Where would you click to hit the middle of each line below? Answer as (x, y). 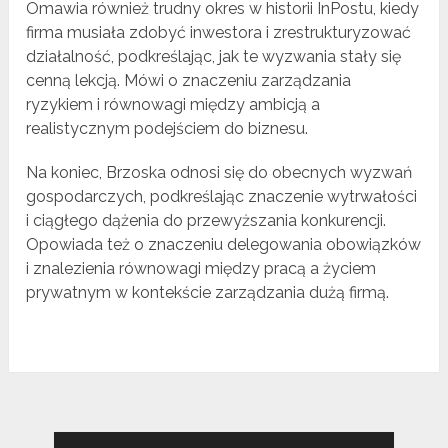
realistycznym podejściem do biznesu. (167, 129)
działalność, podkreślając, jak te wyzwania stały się (214, 57)
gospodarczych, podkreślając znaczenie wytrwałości (222, 197)
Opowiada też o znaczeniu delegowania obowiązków (224, 245)
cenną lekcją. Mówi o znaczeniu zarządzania (189, 81)
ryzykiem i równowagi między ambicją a (173, 105)
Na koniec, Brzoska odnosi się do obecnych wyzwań (219, 173)
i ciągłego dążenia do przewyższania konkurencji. (206, 221)
